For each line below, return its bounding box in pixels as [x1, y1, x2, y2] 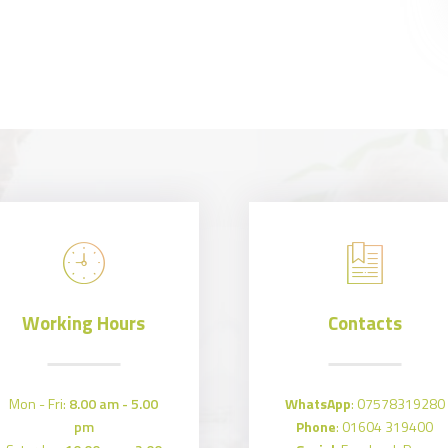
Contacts [327, 309, 402, 338]
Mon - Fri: [9, 392, 70, 414]
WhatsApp [284, 392, 351, 414]
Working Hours [22, 309, 146, 338]
